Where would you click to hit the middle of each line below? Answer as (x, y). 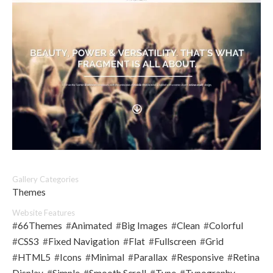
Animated (92, 226)
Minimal (108, 257)
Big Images (144, 226)
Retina (246, 257)
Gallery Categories (45, 179)
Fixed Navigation (84, 242)
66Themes (40, 226)
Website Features (44, 213)
